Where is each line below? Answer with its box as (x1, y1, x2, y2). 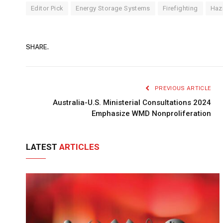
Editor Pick (31, 4, 64, 12)
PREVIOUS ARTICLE (153, 85, 212, 91)
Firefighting (162, 4, 198, 12)
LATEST (26, 141, 59, 152)
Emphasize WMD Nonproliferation (92, 109, 212, 118)
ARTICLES (59, 141, 100, 152)
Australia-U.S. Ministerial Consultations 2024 (53, 98, 212, 107)
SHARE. (26, 43, 49, 51)
